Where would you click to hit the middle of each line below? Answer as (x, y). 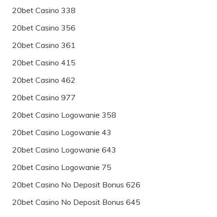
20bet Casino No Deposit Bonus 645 (76, 202)
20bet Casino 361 (44, 45)
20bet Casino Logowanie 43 (62, 132)
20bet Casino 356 (44, 27)
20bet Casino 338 (44, 10)
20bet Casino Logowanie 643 (64, 149)
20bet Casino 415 (44, 62)
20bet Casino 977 (44, 97)
